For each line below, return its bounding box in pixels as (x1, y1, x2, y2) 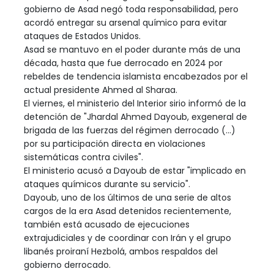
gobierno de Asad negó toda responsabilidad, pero (24, 2, 239, 15)
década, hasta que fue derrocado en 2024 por (24, 56, 223, 69)
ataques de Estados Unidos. (24, 29, 141, 42)
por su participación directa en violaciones (24, 137, 206, 150)
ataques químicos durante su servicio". (24, 177, 190, 190)
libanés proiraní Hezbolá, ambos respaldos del (24, 245, 218, 257)
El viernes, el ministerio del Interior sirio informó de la (24, 97, 246, 109)
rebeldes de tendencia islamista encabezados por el (24, 70, 248, 83)
